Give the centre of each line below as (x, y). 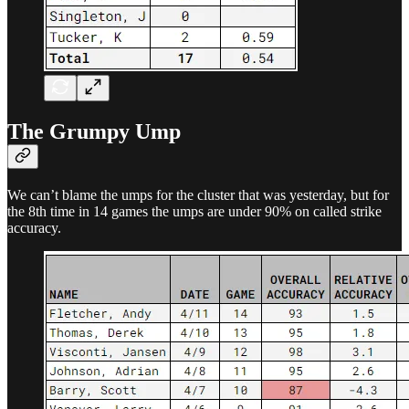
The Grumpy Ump (94, 131)
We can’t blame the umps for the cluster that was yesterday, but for (198, 194)
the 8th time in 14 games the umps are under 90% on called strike (194, 211)
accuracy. (34, 227)
